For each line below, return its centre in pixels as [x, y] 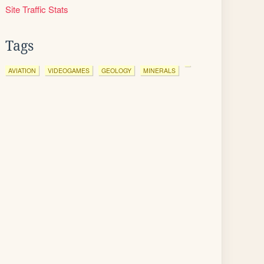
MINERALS [159, 70]
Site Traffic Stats [37, 9]
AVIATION [22, 70]
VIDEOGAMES [69, 70]
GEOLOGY [116, 70]
